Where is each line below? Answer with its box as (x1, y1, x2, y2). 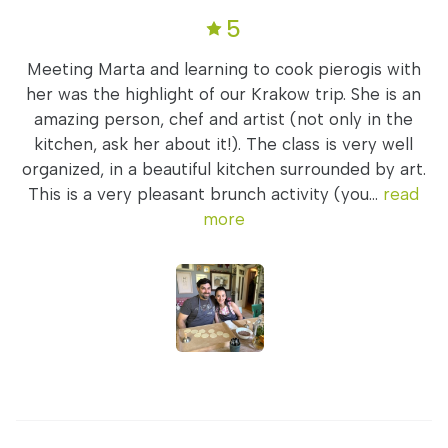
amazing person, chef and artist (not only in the (34, 109, 414, 129)
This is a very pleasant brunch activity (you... (28, 184, 384, 204)
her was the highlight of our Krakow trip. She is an (26, 84, 422, 104)
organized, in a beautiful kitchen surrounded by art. (21, 159, 426, 179)
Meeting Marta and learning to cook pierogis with (26, 59, 421, 79)
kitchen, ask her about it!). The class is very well (34, 134, 414, 154)
